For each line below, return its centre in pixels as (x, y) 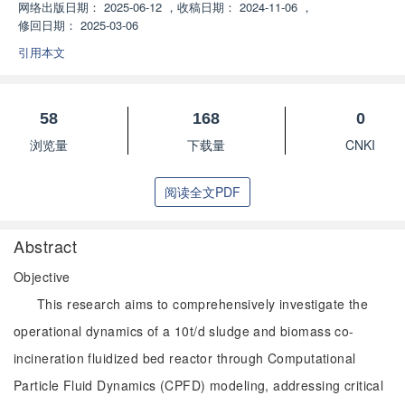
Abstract (46, 246)
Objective (42, 277)
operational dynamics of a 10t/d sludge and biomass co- (184, 331)
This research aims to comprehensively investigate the (203, 304)
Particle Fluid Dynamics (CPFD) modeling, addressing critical (199, 385)
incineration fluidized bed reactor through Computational (185, 358)
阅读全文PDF (202, 192)
